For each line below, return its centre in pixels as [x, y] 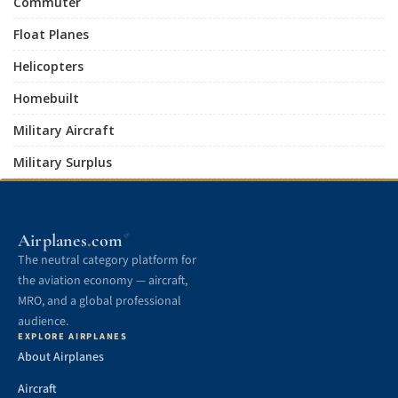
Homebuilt [46, 98]
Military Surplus [63, 162]
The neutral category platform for [107, 260]
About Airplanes [61, 357]
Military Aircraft [64, 130]
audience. [43, 322]
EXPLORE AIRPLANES [73, 336]
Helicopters [48, 66]
